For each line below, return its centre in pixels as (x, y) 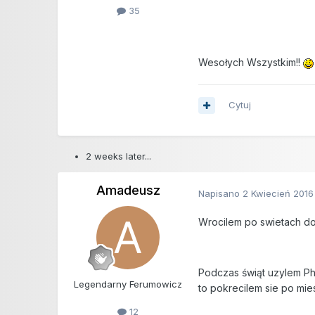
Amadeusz (128, 191)
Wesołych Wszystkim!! (251, 63)
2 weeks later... (119, 156)
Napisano (221, 193)
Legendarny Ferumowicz (128, 284)
